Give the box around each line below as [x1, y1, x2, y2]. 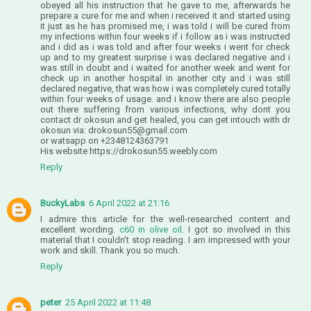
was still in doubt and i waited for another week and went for [40, 62, 290, 73]
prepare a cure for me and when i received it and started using [40, 10, 290, 21]
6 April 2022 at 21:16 [89, 197, 169, 208]
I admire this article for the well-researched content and [40, 213, 290, 224]
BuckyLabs [40, 197, 85, 208]
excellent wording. [40, 224, 119, 235]
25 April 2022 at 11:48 [65, 296, 151, 308]
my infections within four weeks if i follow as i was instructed [40, 31, 290, 42]
